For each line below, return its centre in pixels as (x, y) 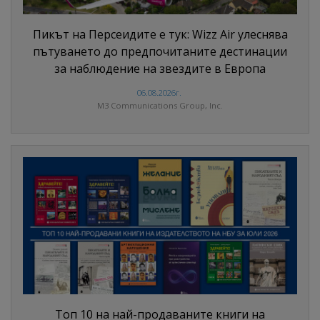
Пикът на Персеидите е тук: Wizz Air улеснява (160, 35)
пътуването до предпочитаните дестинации (160, 52)
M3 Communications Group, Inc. (160, 106)
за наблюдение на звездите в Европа (160, 69)
